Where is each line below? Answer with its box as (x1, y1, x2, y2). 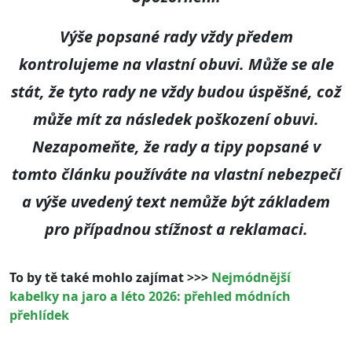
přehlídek (9, 306, 69, 324)
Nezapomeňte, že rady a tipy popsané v (31, 136, 321, 158)
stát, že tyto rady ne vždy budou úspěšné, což (11, 81, 341, 103)
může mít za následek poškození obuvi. (33, 108, 319, 130)
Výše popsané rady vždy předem (59, 26, 293, 48)
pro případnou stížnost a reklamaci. (44, 218, 308, 240)
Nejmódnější (211, 269, 291, 287)
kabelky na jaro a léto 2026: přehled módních (9, 288, 291, 306)
